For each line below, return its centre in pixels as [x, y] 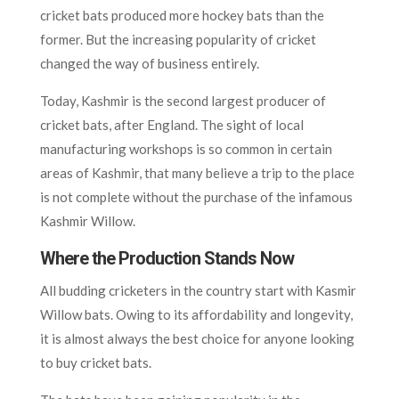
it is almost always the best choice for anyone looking [197, 338]
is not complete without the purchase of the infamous [196, 196]
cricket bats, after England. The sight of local [171, 124]
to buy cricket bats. [97, 362]
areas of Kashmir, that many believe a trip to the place [197, 172]
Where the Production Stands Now [167, 258]
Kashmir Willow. [87, 220]
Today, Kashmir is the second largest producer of [183, 100]
